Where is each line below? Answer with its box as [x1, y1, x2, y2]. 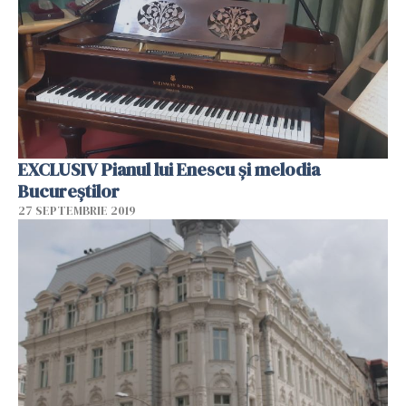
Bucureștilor [18, 179, 120, 205]
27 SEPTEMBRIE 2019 [18, 203, 136, 219]
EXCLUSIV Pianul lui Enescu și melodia [18, 157, 101, 183]
